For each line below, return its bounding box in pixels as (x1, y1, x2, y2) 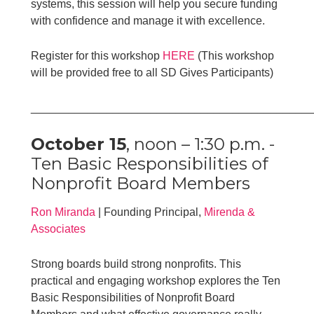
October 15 (31, 133, 127, 154)
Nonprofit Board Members (31, 172, 251, 193)
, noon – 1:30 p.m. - (126, 133, 275, 154)
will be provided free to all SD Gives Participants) (31, 66, 274, 78)
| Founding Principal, (95, 205, 205, 218)
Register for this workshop (31, 49, 163, 62)
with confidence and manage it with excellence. (31, 14, 266, 27)
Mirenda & (204, 205, 256, 218)
